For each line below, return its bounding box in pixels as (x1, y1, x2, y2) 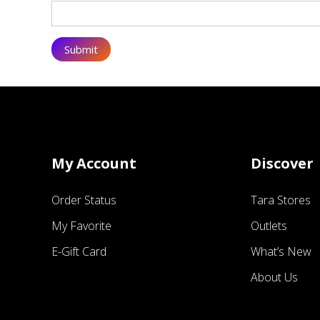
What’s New (251, 243, 311, 259)
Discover (251, 153, 314, 173)
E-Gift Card (51, 243, 106, 259)
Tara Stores (251, 191, 311, 208)
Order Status (51, 191, 116, 208)
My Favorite (51, 217, 111, 234)
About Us (251, 269, 298, 285)
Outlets (251, 217, 287, 234)
